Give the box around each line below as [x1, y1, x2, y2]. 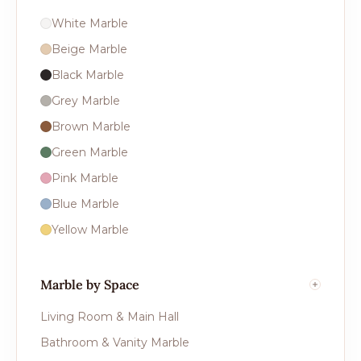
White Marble [52, 16, 128, 31]
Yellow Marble [52, 222, 129, 237]
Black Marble [52, 68, 124, 82]
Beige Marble [52, 42, 127, 56]
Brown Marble [52, 119, 131, 134]
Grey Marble [52, 93, 120, 108]
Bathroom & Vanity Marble [40, 335, 189, 350]
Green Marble [52, 145, 128, 160]
